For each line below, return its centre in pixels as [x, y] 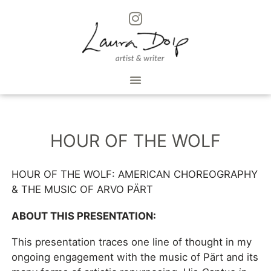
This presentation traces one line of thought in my [131, 242]
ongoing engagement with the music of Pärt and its [135, 257]
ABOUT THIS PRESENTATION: [83, 216]
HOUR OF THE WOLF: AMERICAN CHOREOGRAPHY [134, 175]
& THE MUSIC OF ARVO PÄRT [82, 190]
